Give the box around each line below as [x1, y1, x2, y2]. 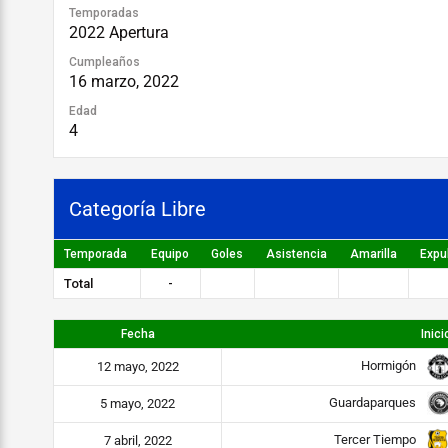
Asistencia [265, 247, 327, 261]
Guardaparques [328, 395, 419, 411]
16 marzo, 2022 [69, 72, 179, 91]
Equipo [151, 247, 189, 261]
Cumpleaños [69, 55, 140, 69]
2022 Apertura [69, 23, 169, 42]
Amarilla [349, 247, 397, 261]
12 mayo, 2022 [96, 359, 179, 374]
